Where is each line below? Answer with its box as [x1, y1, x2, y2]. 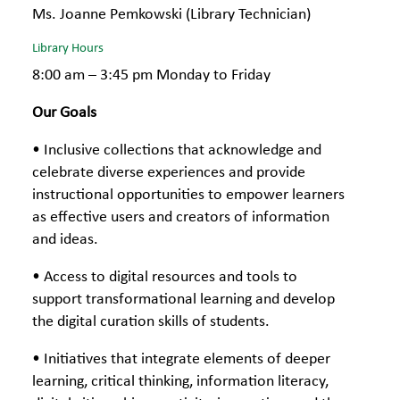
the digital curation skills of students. [32, 313, 270, 330]
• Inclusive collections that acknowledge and [32, 142, 321, 159]
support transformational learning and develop [32, 291, 335, 308]
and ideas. [32, 231, 98, 248]
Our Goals [32, 104, 96, 121]
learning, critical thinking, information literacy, [32, 373, 329, 390]
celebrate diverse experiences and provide [32, 164, 305, 181]
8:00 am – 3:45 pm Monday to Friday [32, 67, 271, 84]
